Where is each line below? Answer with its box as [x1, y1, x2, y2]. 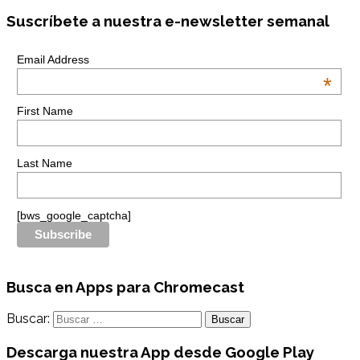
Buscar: [6, 310, 50, 326]
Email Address [16, 52, 89, 66]
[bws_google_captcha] [16, 208, 131, 222]
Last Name [16, 156, 72, 170]
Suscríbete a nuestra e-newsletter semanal [6, 12, 329, 31]
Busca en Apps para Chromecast [6, 278, 244, 297]
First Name [16, 104, 73, 118]
